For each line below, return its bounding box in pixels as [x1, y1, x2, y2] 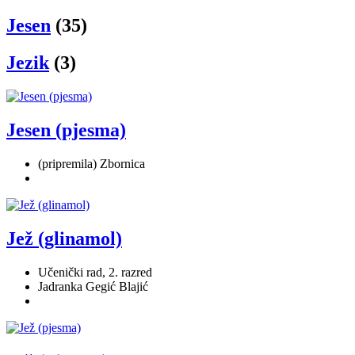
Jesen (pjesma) [6, 120, 126, 141]
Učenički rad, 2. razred [38, 265, 152, 279]
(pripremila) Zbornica [38, 157, 145, 171]
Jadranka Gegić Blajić [38, 279, 148, 293]
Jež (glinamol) [6, 227, 122, 249]
